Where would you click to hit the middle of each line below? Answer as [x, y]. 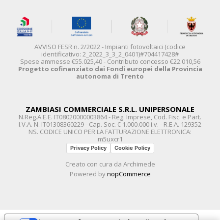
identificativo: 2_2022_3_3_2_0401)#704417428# [110, 54]
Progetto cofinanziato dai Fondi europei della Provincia [110, 69]
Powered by [88, 174]
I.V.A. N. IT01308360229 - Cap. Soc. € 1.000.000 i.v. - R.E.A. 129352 [110, 124]
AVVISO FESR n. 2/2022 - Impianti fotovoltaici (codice [110, 46]
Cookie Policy [132, 148]
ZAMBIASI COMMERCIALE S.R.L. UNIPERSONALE [110, 109]
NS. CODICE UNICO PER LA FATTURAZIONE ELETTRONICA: [110, 131]
